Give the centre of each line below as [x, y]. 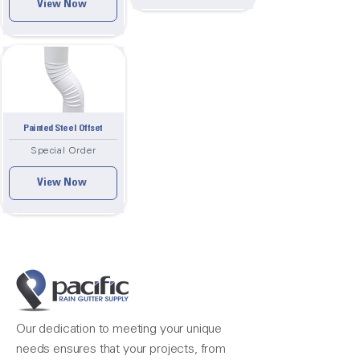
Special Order [63, 151]
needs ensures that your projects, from [121, 350]
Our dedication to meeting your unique [119, 329]
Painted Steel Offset [63, 129]
